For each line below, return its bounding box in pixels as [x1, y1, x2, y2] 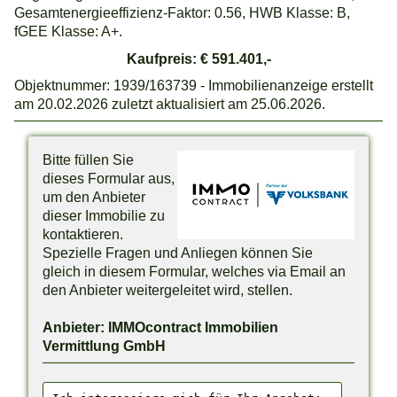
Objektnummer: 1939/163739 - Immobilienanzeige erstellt [14, 77, 374, 94]
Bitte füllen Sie [43, 151, 135, 167]
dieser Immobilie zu [43, 206, 166, 223]
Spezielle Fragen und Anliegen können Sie [43, 244, 314, 261]
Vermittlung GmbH [43, 337, 167, 354]
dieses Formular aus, [43, 169, 175, 186]
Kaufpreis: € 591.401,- [126, 51, 271, 67]
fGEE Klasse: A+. [14, 23, 123, 40]
